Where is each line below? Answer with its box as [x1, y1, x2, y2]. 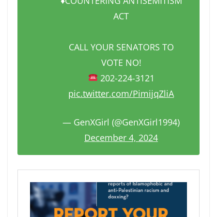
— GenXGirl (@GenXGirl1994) [62, 116, 180, 128]
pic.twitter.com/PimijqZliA [68, 87, 174, 99]
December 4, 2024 [84, 131, 158, 143]
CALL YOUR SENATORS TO [68, 41, 174, 53]
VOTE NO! [101, 56, 141, 68]
